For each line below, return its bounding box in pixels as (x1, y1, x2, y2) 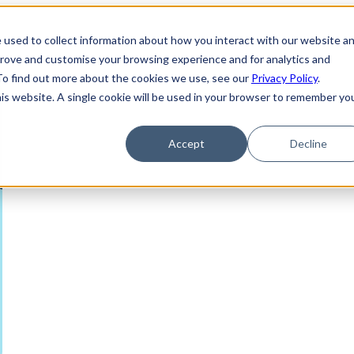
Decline (289, 136, 327, 150)
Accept (168, 136, 205, 150)
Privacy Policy (250, 70, 318, 85)
